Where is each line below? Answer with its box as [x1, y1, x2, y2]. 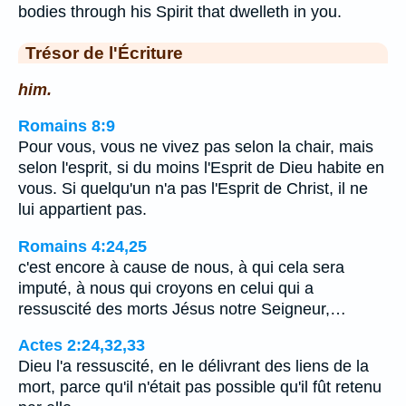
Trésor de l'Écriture [25, 43, 183, 63]
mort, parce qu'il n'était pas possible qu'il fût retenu [18, 378, 382, 397]
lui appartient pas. [18, 200, 147, 219]
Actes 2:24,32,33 [18, 336, 145, 355]
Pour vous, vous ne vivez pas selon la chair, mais [18, 138, 373, 157]
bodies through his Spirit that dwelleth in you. [18, 3, 342, 21]
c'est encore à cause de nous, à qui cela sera [18, 257, 344, 276]
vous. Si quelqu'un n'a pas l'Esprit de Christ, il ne [18, 179, 368, 198]
